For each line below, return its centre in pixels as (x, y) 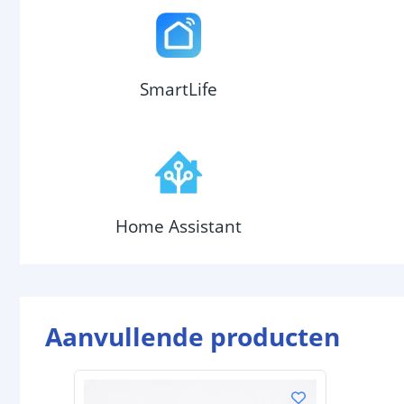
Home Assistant (179, 226)
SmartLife (179, 89)
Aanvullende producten (193, 336)
